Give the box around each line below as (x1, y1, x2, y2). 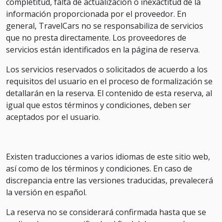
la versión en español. (6, 187, 87, 198)
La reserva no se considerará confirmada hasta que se (6, 207, 206, 218)
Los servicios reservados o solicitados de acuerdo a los (6, 64, 208, 75)
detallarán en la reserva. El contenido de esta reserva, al (6, 88, 212, 99)
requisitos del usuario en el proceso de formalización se (6, 76, 213, 87)
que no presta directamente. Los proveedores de (6, 32, 186, 43)
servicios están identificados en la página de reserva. (6, 44, 200, 55)
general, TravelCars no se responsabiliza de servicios (6, 20, 203, 31)
